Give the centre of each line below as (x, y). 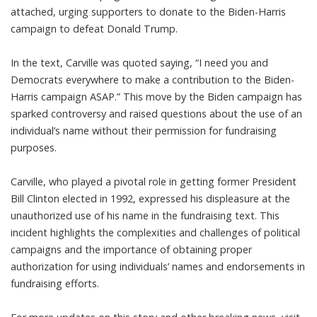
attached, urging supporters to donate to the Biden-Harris (148, 12)
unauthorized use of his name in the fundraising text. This (145, 215)
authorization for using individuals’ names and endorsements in (158, 266)
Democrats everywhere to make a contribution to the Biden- (152, 80)
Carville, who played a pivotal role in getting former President (154, 181)
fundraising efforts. (55, 283)
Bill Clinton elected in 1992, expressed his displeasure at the (150, 198)
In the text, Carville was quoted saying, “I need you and (139, 63)
